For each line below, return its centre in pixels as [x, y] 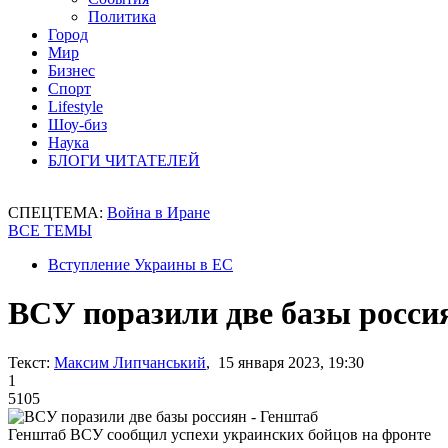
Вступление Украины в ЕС [140, 264]
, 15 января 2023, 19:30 [285, 362]
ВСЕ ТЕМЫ [50, 230]
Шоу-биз [77, 124]
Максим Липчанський [130, 362]
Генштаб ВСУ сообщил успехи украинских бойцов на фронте [219, 434]
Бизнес [71, 70]
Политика [122, 16]
